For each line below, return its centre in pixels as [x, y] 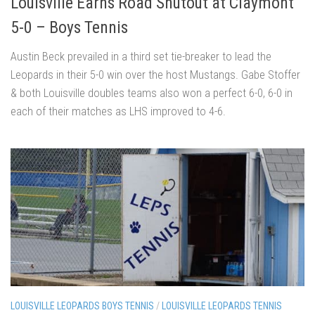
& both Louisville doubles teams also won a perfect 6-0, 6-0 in [152, 92]
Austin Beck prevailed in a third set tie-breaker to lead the [141, 56]
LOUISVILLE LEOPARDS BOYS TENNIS [82, 306]
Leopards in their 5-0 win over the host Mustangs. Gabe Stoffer [155, 74]
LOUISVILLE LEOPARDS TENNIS [222, 306]
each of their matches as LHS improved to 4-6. [118, 111]
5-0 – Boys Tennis [69, 27]
